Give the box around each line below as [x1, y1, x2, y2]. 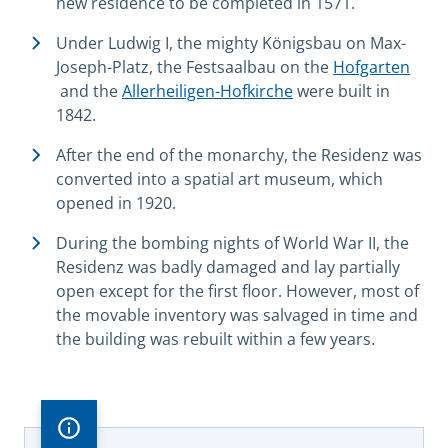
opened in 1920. [56, 192, 176, 215]
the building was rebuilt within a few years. [56, 328, 375, 351]
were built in [293, 80, 390, 103]
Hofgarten [333, 56, 410, 79]
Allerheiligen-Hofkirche [122, 80, 293, 103]
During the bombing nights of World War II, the [56, 232, 409, 255]
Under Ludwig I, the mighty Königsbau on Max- [56, 32, 406, 55]
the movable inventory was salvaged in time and [56, 304, 418, 327]
